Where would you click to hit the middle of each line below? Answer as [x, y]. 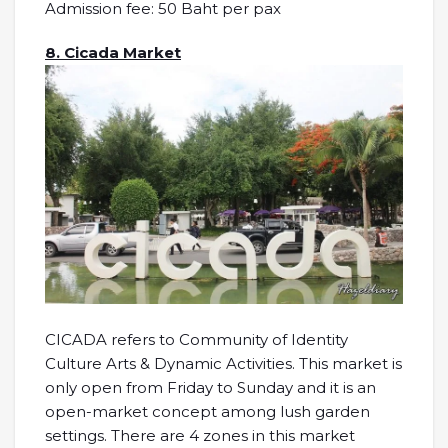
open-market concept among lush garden [207, 412]
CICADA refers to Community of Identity [196, 340]
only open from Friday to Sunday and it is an [210, 388]
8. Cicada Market [113, 53]
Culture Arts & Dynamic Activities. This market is [223, 364]
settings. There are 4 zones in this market [200, 436]
